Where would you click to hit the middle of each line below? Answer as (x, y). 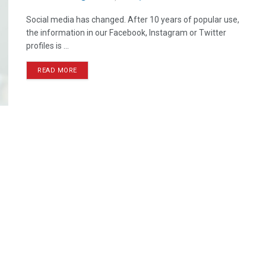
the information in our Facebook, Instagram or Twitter (126, 33)
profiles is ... (47, 46)
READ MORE (57, 70)
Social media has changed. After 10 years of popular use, (133, 20)
